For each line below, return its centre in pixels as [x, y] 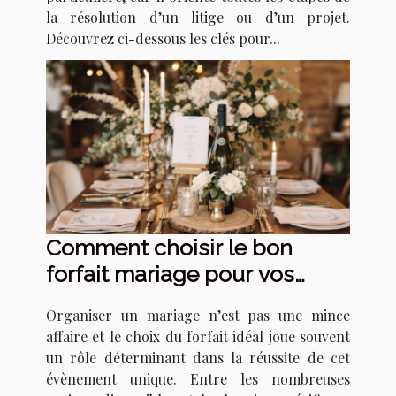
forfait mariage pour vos [170, 274]
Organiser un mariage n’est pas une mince [198, 315]
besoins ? [95, 300]
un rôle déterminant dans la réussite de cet [198, 357]
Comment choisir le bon [169, 247]
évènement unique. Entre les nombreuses [198, 378]
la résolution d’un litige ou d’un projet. [198, 18]
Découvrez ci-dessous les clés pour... [163, 39]
